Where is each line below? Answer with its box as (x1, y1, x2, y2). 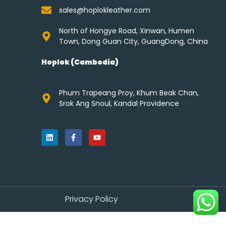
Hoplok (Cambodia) (41, 56, 119, 67)
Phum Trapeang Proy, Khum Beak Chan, (59, 87, 199, 98)
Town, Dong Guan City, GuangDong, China (59, 36, 208, 46)
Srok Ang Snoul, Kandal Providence (59, 98, 179, 108)
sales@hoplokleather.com (59, 5, 150, 15)
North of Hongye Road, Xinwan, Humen (59, 25, 194, 36)
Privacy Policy (65, 193, 118, 205)
